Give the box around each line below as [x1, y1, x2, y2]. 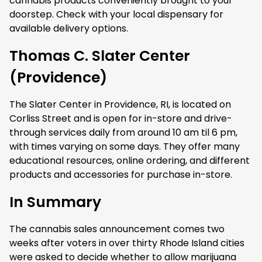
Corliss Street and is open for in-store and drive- [9, 112, 232, 125]
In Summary [9, 192, 101, 212]
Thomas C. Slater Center [9, 46, 190, 66]
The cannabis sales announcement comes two [9, 222, 225, 236]
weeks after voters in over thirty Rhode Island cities [9, 236, 244, 250]
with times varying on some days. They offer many [9, 140, 240, 153]
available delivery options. [9, 22, 128, 35]
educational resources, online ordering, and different [9, 154, 250, 167]
